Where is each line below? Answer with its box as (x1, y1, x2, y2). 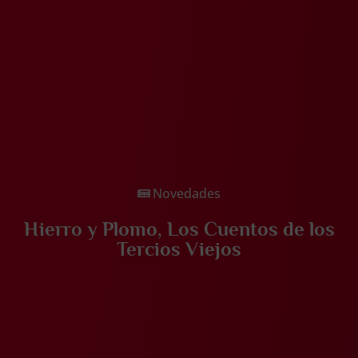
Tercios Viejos (117, 237, 241, 261)
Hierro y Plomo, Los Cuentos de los (23, 217, 335, 241)
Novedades (153, 184, 221, 202)
